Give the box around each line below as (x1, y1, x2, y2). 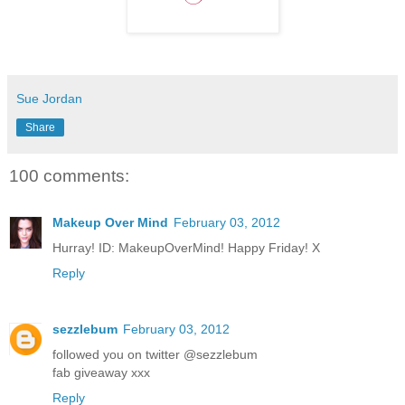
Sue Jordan (16, 91, 82, 107)
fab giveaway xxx (52, 365, 150, 381)
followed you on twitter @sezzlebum (52, 347, 258, 363)
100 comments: (9, 166, 129, 186)
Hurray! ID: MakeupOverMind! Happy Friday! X (52, 240, 320, 256)
